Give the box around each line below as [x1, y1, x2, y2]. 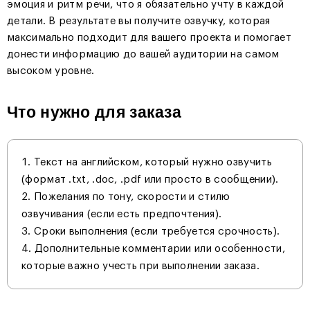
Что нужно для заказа [7, 104, 181, 122]
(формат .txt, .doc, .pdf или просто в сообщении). [21, 174, 279, 185]
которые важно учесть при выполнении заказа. [21, 261, 259, 272]
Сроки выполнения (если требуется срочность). [33, 226, 280, 237]
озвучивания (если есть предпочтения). [21, 209, 222, 220]
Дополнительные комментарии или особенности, [34, 244, 285, 255]
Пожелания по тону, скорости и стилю [33, 192, 230, 203]
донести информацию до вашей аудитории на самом [7, 49, 280, 60]
